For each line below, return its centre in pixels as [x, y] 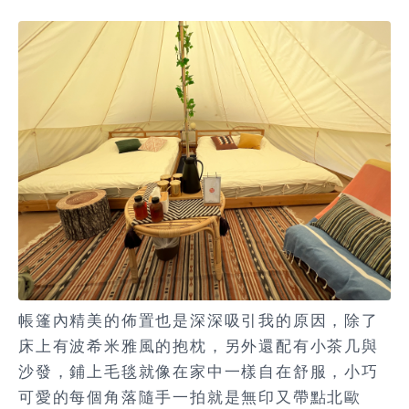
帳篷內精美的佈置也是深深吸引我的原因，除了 [199, 321]
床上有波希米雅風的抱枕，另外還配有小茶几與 [199, 347]
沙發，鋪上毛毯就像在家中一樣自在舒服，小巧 [199, 372]
